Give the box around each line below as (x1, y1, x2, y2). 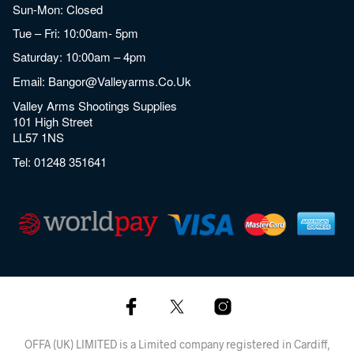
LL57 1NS (13, 128, 65, 145)
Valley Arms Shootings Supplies (13, 96, 178, 114)
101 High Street (13, 112, 93, 130)
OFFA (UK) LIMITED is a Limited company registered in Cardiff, (24, 337, 330, 351)
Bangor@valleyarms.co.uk (48, 72, 192, 89)
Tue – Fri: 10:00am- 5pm (13, 24, 139, 41)
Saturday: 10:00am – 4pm (13, 47, 147, 65)
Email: (13, 72, 49, 89)
